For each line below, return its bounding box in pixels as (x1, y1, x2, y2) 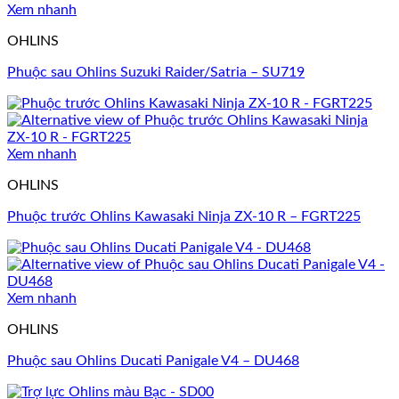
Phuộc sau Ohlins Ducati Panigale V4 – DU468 (7, 354, 299, 369)
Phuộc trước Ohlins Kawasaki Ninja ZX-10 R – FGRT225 (7, 209, 361, 224)
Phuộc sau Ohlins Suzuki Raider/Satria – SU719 (7, 65, 305, 80)
